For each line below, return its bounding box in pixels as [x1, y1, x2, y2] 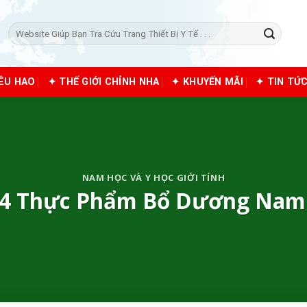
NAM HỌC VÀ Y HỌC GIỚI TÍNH [82, 171, 225, 184]
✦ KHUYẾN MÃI [171, 76, 243, 88]
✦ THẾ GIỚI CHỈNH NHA [47, 76, 160, 88]
